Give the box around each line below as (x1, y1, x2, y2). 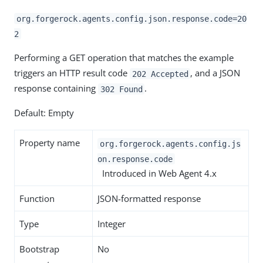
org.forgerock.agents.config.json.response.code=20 (16, 14, 247, 23)
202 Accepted (131, 69, 188, 79)
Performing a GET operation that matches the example (14, 52, 234, 64)
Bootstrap (19, 243, 59, 255)
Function (19, 193, 55, 205)
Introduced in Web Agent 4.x (97, 167, 217, 180)
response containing (14, 82, 98, 95)
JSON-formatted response (97, 193, 201, 205)
